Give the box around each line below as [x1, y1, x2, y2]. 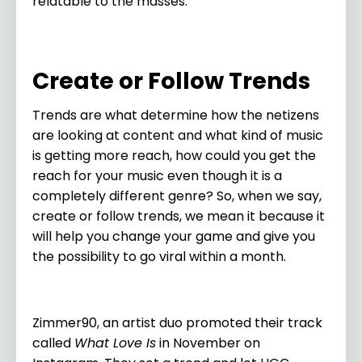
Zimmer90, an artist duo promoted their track [32, 313, 322, 332]
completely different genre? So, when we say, [32, 186, 322, 205]
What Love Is [74, 333, 156, 352]
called [32, 333, 74, 352]
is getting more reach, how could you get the [32, 145, 316, 165]
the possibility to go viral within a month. [32, 246, 289, 266]
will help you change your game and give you [32, 226, 315, 246]
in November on [156, 333, 260, 352]
